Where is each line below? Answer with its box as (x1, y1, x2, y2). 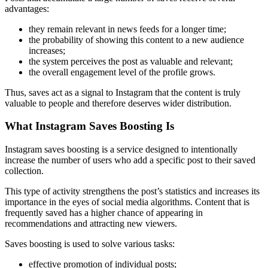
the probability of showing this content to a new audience (29, 34, 244, 45)
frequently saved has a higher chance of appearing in (5, 208, 203, 218)
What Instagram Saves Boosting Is (5, 120, 174, 133)
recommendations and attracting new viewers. (5, 218, 177, 229)
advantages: (5, 3, 49, 14)
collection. (5, 166, 44, 176)
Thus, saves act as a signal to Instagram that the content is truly (5, 87, 240, 98)
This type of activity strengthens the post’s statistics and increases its (5, 186, 260, 197)
